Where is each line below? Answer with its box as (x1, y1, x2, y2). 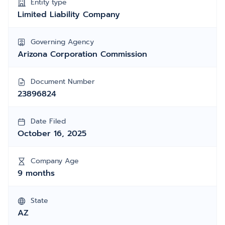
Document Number (31, 76, 95, 87)
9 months (18, 167, 55, 179)
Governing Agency (31, 37, 94, 47)
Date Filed (31, 116, 66, 127)
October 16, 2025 (18, 128, 86, 140)
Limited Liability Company (18, 9, 120, 21)
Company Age (31, 156, 79, 166)
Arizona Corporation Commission (18, 48, 147, 60)
